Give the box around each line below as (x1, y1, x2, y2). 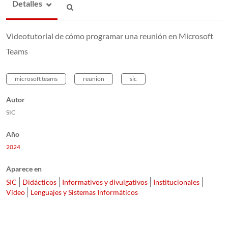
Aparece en (6, 164, 42, 173)
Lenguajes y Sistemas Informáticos (31, 187, 138, 196)
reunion (83, 74, 104, 82)
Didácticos (22, 177, 56, 186)
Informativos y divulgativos (62, 177, 148, 186)
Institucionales (153, 177, 199, 186)
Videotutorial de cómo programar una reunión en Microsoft (6, 31, 213, 41)
